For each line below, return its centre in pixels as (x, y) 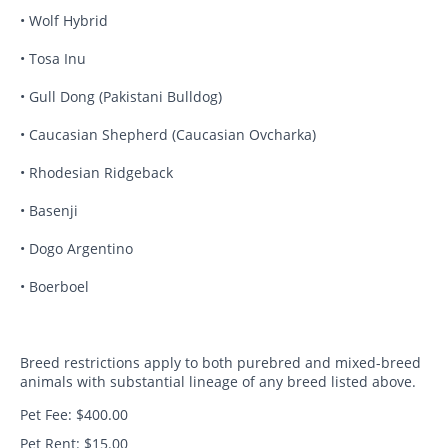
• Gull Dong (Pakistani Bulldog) (121, 97)
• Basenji (49, 211)
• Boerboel (54, 287)
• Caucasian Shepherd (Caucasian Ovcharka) (168, 135)
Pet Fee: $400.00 (74, 415)
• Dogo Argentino (76, 249)
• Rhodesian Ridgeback (96, 173)
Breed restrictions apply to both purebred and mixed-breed (220, 363)
